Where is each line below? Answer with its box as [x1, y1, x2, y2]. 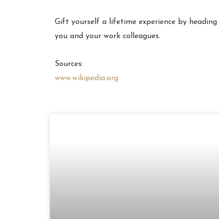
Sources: [55, 60, 83, 68]
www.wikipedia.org [55, 74, 118, 82]
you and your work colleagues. [55, 32, 160, 40]
